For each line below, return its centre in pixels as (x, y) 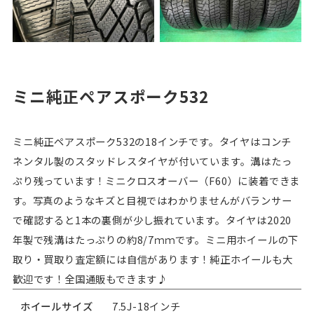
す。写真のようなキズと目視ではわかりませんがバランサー (152, 200)
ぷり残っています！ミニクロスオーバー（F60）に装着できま (156, 181)
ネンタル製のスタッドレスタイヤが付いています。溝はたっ (152, 161)
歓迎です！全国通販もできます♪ (90, 279)
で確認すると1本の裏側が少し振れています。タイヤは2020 (152, 220)
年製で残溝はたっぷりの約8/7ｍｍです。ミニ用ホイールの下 (156, 240)
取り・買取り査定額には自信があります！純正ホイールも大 (152, 259)
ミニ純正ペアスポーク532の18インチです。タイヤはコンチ (152, 142)
